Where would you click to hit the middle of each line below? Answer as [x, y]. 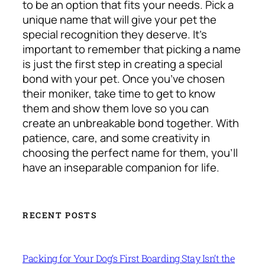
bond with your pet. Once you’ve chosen [124, 78]
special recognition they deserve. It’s [115, 34]
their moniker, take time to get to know [119, 93]
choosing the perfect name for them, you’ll [130, 152]
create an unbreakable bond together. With [131, 123]
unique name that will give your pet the [119, 19]
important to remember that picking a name [132, 49]
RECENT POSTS [60, 215]
